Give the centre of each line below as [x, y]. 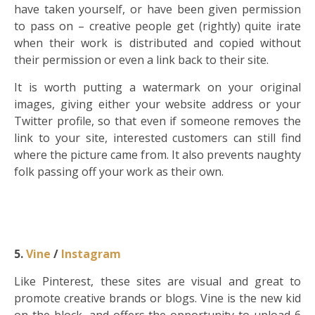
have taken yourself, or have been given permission [157, 9]
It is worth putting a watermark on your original [157, 88]
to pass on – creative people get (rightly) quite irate [157, 26]
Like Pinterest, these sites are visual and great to [157, 282]
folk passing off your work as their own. [119, 172]
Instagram [91, 254]
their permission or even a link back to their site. [141, 60]
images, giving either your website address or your [157, 104]
